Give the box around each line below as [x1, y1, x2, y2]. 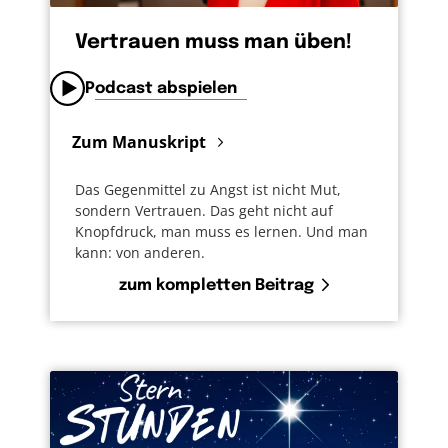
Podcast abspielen [85, 80, 237, 98]
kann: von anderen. [75, 243, 205, 263]
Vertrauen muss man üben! [75, 32, 352, 54]
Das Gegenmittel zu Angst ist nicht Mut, [75, 180, 341, 200]
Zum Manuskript [72, 130, 210, 153]
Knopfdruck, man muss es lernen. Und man [75, 222, 368, 242]
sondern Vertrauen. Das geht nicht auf [75, 201, 333, 221]
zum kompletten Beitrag [119, 277, 314, 295]
